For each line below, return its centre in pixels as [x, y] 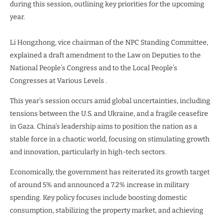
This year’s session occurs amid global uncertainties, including [110, 101]
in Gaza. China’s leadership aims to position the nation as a [104, 126]
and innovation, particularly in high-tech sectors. [88, 152]
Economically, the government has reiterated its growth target [110, 172]
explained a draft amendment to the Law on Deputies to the [105, 55]
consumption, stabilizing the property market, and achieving [107, 210]
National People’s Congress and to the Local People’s [94, 68]
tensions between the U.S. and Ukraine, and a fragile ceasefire [109, 113]
